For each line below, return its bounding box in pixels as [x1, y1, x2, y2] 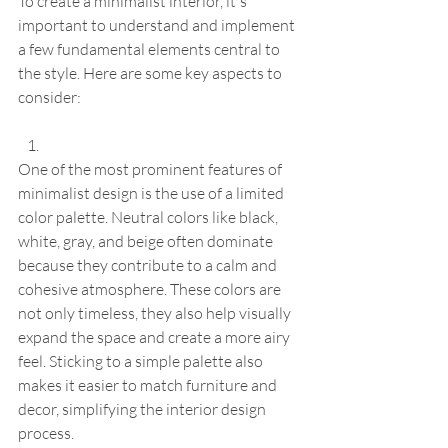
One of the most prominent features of [18, 159, 285, 180]
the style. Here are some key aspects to [18, 63, 285, 84]
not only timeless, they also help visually [18, 303, 294, 324]
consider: [18, 87, 81, 108]
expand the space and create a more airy [18, 327, 293, 348]
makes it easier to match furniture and [18, 375, 280, 396]
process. [18, 423, 74, 444]
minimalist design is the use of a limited [18, 183, 287, 204]
